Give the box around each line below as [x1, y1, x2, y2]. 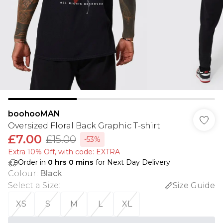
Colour [8, 169, 36, 178]
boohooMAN [8, 109, 60, 118]
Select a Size [8, 181, 59, 190]
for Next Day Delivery [94, 158, 170, 167]
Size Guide [173, 181, 215, 190]
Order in [18, 158, 48, 167]
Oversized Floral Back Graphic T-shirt [8, 121, 160, 130]
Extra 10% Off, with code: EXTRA [8, 147, 120, 156]
